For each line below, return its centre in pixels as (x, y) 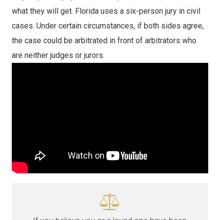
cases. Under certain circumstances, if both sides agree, (108, 26)
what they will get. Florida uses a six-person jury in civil (106, 11)
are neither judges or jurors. (58, 55)
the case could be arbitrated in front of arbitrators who (104, 41)
